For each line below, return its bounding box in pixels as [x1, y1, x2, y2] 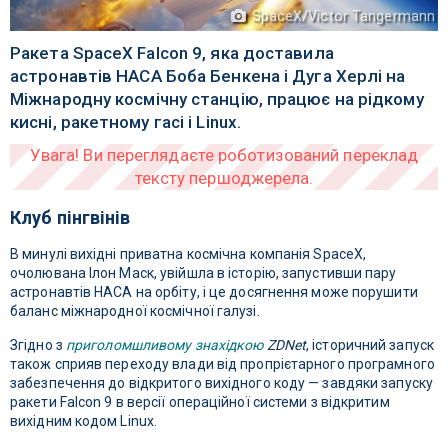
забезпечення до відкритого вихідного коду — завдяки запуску [10, 375, 433, 392]
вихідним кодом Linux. [10, 413, 158, 430]
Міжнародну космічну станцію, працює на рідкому [10, 89, 424, 110]
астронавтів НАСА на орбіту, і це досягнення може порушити [10, 284, 418, 301]
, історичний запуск [306, 337, 434, 354]
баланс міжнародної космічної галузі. [10, 303, 260, 320]
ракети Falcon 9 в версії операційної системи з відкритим [10, 394, 390, 411]
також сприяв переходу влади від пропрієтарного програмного [10, 356, 435, 373]
